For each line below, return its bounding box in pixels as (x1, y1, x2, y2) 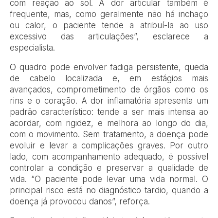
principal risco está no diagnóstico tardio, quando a (10, 185, 208, 196)
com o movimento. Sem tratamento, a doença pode (10, 129, 208, 140)
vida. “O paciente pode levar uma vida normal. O (10, 174, 208, 184)
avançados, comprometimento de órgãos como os (10, 85, 208, 95)
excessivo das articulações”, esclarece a (10, 32, 208, 42)
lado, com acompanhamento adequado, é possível (10, 152, 208, 162)
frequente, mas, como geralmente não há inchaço (10, 9, 208, 19)
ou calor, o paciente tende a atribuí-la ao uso (10, 20, 208, 31)
